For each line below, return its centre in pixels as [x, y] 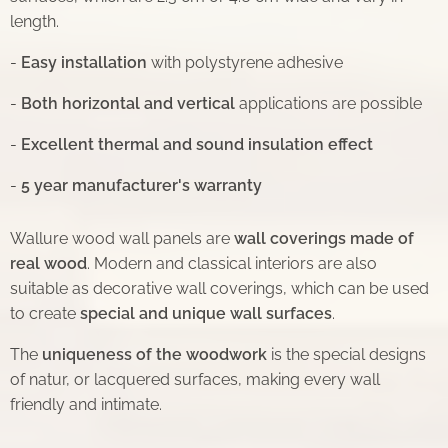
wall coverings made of [324, 238]
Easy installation [84, 62]
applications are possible [328, 103]
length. [34, 21]
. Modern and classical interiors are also [232, 263]
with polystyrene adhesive [245, 62]
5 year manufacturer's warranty [141, 185]
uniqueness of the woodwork [154, 354]
